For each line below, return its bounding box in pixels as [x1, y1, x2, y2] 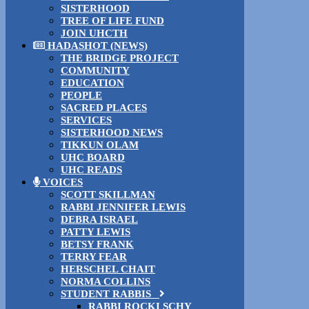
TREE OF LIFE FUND [61, 14, 164, 26]
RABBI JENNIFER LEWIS [61, 201, 186, 212]
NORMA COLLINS [61, 275, 150, 287]
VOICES [40, 176, 83, 188]
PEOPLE [61, 89, 102, 101]
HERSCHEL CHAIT [61, 263, 155, 275]
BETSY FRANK [61, 238, 134, 250]
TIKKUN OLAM [61, 139, 139, 150]
